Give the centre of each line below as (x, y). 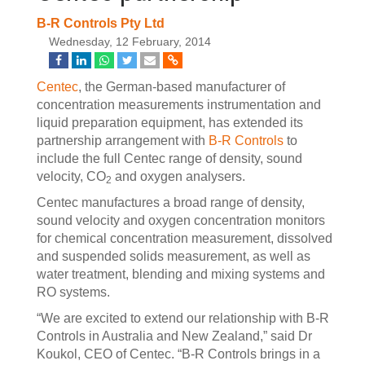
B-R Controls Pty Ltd (101, 23)
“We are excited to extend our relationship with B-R (183, 318)
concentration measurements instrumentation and (179, 105)
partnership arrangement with (123, 141)
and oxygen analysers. (178, 176)
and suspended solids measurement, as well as (174, 256)
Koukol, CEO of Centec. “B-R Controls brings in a (178, 354)
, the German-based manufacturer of (182, 87)
